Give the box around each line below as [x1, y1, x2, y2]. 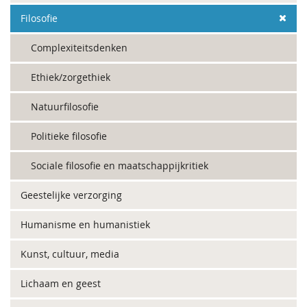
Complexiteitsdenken [31, 41, 127, 54]
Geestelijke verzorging [21, 188, 122, 201]
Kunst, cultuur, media [21, 247, 119, 260]
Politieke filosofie [31, 130, 107, 143]
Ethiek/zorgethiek [31, 71, 110, 84]
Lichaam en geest [21, 277, 101, 290]
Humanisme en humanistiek [21, 218, 150, 231]
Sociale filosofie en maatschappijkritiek [31, 159, 208, 172]
